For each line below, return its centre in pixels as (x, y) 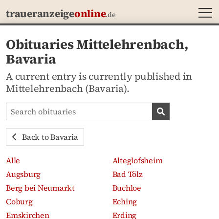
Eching (125, 201)
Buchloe (127, 187)
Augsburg (23, 174)
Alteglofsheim (137, 160)
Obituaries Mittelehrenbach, (97, 44)
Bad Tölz (127, 174)
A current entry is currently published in (99, 76)
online (90, 13)
